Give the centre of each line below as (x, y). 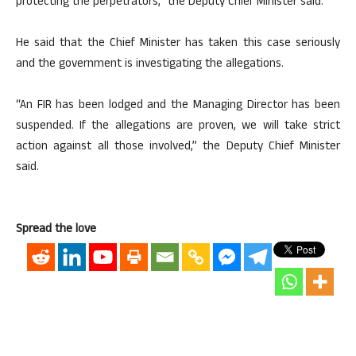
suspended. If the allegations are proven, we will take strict (178, 127)
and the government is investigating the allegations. (150, 65)
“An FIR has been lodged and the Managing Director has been (178, 106)
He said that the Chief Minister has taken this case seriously (178, 44)
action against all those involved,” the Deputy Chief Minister (178, 147)
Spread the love (56, 230)
